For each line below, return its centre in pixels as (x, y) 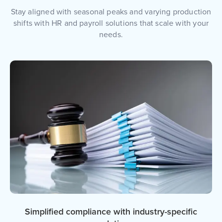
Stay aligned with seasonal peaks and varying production (111, 12)
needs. (111, 35)
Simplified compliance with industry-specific (111, 212)
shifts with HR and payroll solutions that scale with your (111, 24)
